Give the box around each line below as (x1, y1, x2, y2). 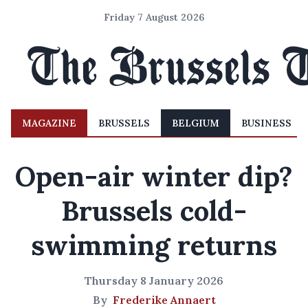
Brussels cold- (61, 193, 247, 228)
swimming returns (31, 228, 277, 263)
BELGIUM (172, 117, 219, 129)
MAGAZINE (22, 117, 76, 129)
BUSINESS (241, 117, 291, 129)
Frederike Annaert (112, 293, 216, 307)
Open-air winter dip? (15, 159, 293, 194)
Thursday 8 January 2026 (85, 274, 223, 287)
